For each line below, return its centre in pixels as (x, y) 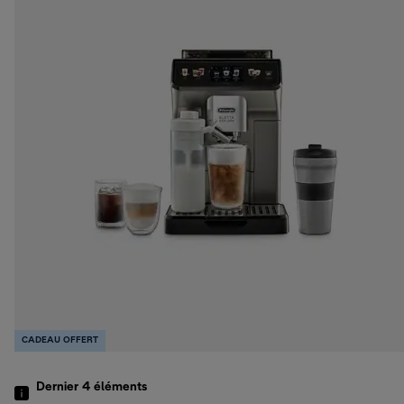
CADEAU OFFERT (60, 341)
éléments (120, 388)
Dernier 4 (65, 388)
